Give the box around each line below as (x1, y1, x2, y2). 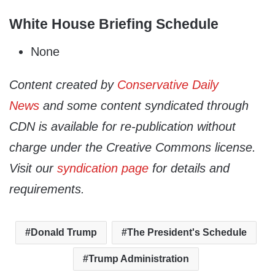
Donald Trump (31, 227, 97, 238)
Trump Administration (88, 253, 189, 264)
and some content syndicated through (39, 98, 249, 112)
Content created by (9, 77, 117, 91)
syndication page (57, 161, 149, 175)
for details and (149, 161, 230, 175)
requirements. (9, 182, 85, 196)
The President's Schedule (127, 227, 247, 238)
